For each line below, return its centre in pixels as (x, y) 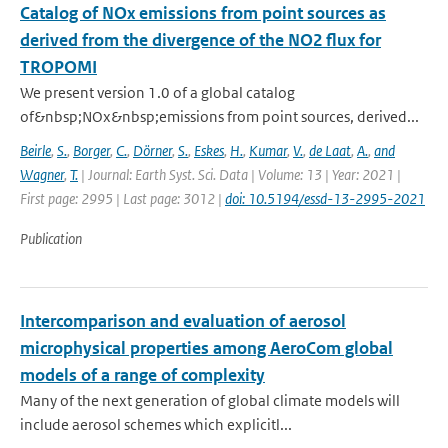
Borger (91, 150)
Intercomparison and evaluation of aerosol (183, 321)
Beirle (35, 150)
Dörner (152, 150)
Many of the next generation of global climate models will (210, 400)
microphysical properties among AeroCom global (206, 348)
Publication (51, 238)
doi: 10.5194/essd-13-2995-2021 (325, 198)
